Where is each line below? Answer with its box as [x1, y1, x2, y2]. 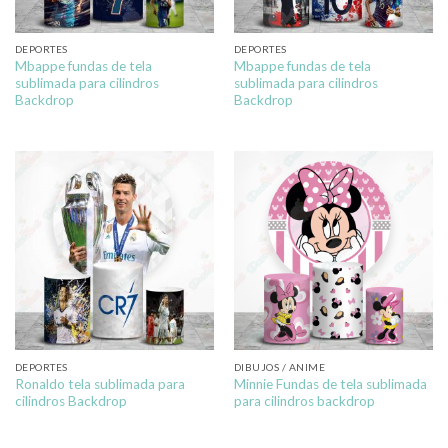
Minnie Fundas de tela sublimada [233, 375, 427, 392]
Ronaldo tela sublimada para [14, 375, 185, 392]
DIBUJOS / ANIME [233, 360, 326, 373]
